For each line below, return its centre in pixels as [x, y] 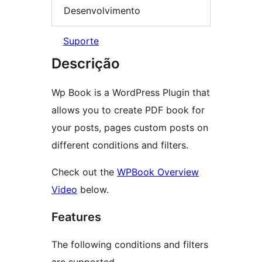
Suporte [81, 41]
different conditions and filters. [120, 145]
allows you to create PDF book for [128, 110]
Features [76, 217]
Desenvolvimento [102, 10]
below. [93, 190]
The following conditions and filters [130, 245]
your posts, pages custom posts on [130, 128]
